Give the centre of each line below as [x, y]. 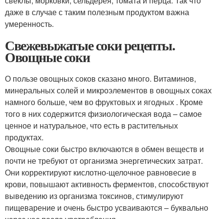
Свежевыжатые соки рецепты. [90, 45]
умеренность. [29, 24]
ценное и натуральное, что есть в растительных [91, 126]
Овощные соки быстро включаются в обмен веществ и [104, 149]
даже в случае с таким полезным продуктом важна [97, 12]
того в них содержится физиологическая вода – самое [103, 114]
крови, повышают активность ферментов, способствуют [107, 184]
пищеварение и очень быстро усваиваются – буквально [107, 208]
